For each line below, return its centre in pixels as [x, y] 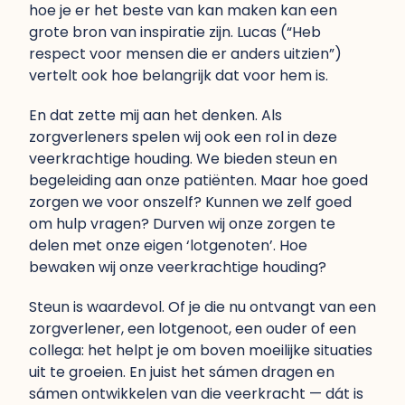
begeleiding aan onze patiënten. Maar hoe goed [198, 180]
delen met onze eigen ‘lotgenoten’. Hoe [168, 245]
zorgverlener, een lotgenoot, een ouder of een [193, 329]
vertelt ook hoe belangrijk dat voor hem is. [179, 75]
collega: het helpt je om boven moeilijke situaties [201, 350]
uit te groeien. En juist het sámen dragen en [182, 372]
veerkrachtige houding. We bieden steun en [183, 159]
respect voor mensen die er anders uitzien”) [185, 54]
